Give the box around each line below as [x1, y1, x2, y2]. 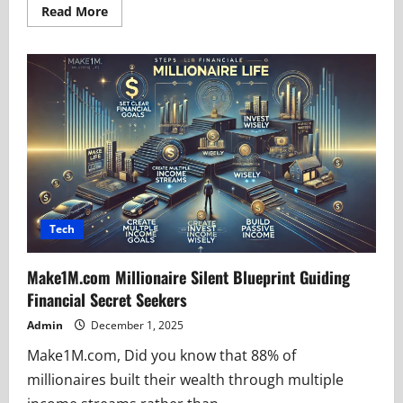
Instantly [107, 102, 163, 120]
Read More [41, 2, 108, 20]
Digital [107, 76, 147, 94]
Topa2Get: [107, 39, 170, 57]
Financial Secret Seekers [27, 288, 187, 312]
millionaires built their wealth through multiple [27, 370, 344, 390]
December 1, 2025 [88, 318, 184, 334]
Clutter [107, 89, 150, 107]
